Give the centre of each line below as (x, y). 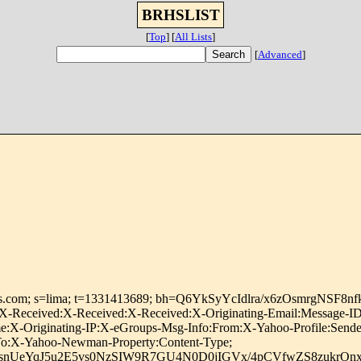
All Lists (193, 37)
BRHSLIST (180, 15)
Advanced (280, 54)
